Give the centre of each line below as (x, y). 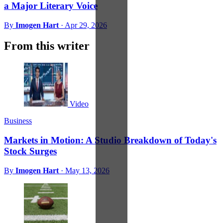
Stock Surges (30, 151)
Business (18, 121)
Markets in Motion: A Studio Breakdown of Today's (110, 140)
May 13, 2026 (87, 170)
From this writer (47, 46)
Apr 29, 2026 (86, 25)
